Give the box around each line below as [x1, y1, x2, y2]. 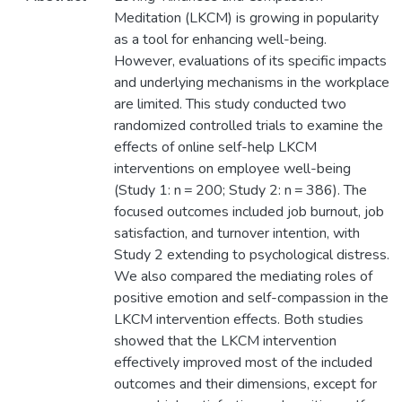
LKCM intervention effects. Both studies [113, 310, 363, 330]
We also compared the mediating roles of [113, 267, 372, 287]
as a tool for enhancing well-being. [113, 30, 327, 50]
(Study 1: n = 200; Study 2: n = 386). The [113, 180, 367, 201]
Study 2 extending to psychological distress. [113, 245, 389, 266]
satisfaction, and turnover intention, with [113, 223, 360, 244]
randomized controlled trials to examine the [113, 116, 383, 136]
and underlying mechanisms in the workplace [113, 73, 389, 93]
